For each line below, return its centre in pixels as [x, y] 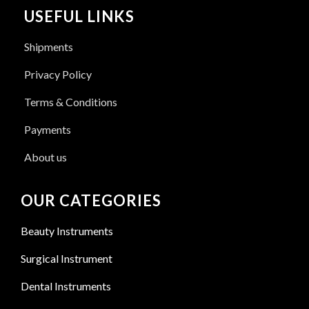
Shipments [49, 46]
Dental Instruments [66, 286]
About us [46, 157]
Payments [48, 129]
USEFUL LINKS [80, 16]
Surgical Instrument [67, 258]
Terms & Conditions [71, 101]
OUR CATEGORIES [91, 200]
